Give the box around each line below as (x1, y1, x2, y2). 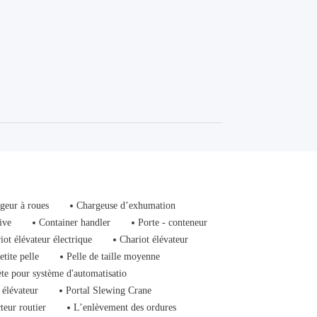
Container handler (39, 217, 111, 228)
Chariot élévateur (120, 234, 189, 245)
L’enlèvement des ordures (74, 302, 177, 313)
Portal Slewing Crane (66, 285, 152, 296)
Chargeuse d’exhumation (76, 200, 176, 211)
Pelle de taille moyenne (67, 251, 161, 262)
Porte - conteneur (138, 217, 208, 228)
